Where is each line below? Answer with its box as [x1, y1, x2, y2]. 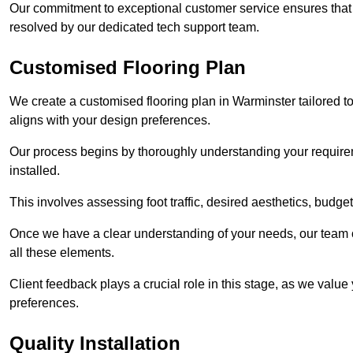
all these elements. [9, 246, 114, 260]
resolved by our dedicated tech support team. [9, 20, 259, 35]
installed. [9, 164, 63, 178]
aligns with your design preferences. [9, 113, 210, 128]
